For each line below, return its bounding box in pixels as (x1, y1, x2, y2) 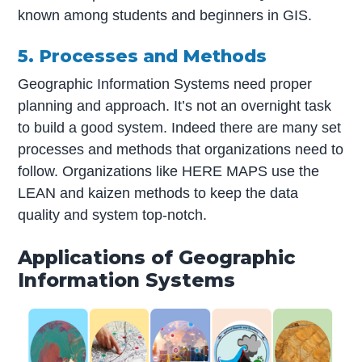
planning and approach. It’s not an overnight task (18, 97, 332, 114)
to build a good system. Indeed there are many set (18, 119, 342, 136)
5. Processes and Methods (18, 45, 267, 67)
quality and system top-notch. (18, 206, 208, 223)
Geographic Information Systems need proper (18, 75, 313, 92)
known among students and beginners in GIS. (18, 6, 313, 23)
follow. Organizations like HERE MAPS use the (18, 162, 320, 179)
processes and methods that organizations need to (18, 141, 344, 158)
